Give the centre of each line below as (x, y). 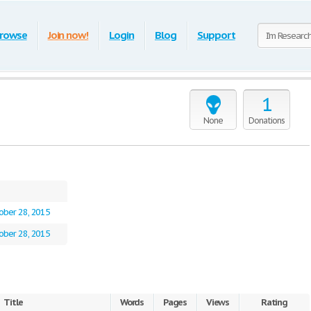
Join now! (68, 35)
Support (216, 35)
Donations (267, 120)
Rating (274, 302)
